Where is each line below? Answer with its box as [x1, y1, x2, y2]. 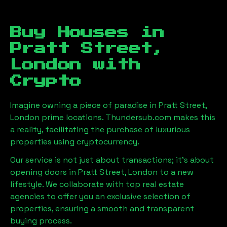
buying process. [10, 215, 72, 226]
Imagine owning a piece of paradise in [10, 100, 159, 110]
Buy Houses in [10, 26, 165, 39]
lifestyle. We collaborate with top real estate [10, 179, 184, 190]
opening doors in [10, 167, 78, 177]
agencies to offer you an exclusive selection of [10, 191, 191, 202]
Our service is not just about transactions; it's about [10, 155, 214, 165]
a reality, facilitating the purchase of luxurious [10, 124, 190, 135]
